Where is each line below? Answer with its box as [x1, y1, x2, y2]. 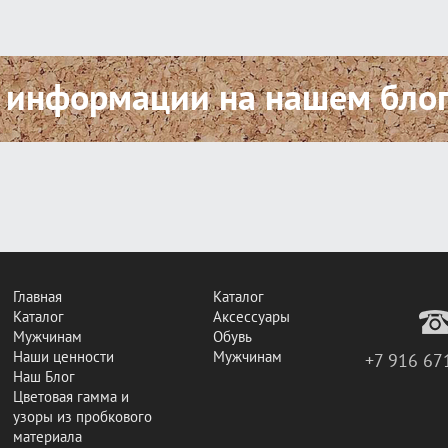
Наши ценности [13, 348, 114, 366]
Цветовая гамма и [13, 388, 129, 406]
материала [13, 428, 82, 446]
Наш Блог [13, 368, 75, 386]
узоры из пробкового [13, 408, 152, 426]
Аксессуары [213, 308, 290, 326]
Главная [13, 288, 62, 306]
